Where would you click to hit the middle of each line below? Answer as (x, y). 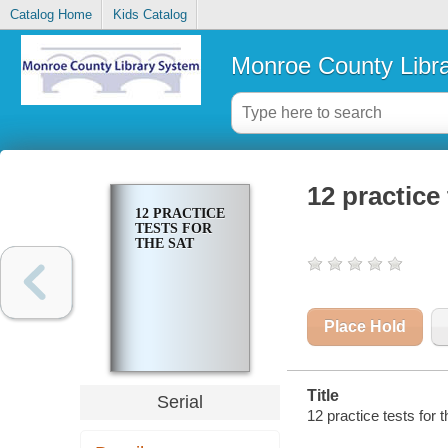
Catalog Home (50, 15)
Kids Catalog (149, 15)
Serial (179, 401)
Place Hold (364, 327)
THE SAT (164, 244)
